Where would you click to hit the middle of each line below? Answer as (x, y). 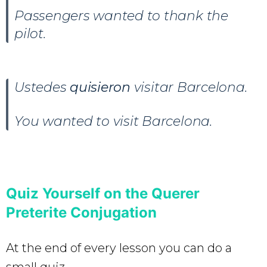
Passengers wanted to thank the (121, 15)
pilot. (30, 33)
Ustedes (42, 87)
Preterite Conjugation (81, 212)
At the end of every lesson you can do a (119, 248)
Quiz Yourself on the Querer (103, 193)
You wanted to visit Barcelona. (113, 121)
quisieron (102, 87)
